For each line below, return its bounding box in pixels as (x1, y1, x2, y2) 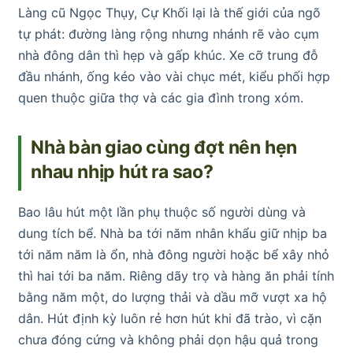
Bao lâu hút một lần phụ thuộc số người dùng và (18, 204, 306, 221)
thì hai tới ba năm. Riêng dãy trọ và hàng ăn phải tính (18, 268, 334, 284)
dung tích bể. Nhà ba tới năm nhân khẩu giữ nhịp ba (18, 225, 327, 242)
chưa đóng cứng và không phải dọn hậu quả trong (18, 332, 318, 348)
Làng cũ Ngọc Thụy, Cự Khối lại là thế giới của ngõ (18, 5, 321, 21)
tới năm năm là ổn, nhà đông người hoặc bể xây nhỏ (18, 247, 329, 263)
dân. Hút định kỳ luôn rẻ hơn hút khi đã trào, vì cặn (18, 310, 321, 327)
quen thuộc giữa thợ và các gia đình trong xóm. (18, 90, 303, 106)
